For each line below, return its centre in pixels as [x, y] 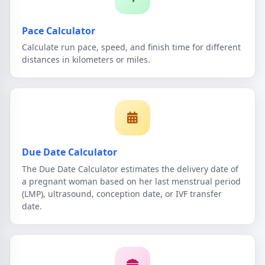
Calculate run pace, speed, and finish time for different [131, 47]
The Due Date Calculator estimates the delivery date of [130, 169]
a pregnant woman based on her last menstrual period [131, 181]
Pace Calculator [59, 30]
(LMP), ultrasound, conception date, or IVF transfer [122, 193]
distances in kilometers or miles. [86, 60]
